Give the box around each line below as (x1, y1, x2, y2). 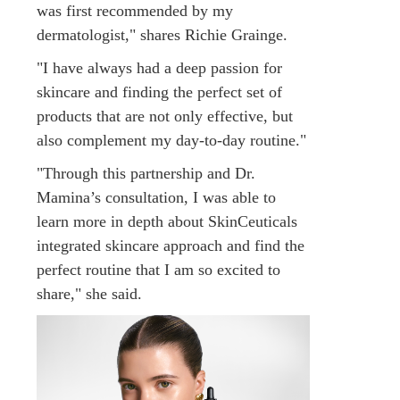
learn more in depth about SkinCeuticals (37, 212, 297, 230)
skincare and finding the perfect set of (37, 82, 282, 101)
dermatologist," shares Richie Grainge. (37, 25, 287, 44)
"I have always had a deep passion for (37, 58, 282, 77)
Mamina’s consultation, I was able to (37, 187, 276, 206)
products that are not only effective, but (37, 106, 293, 125)
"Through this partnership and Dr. (37, 163, 255, 182)
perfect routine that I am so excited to (37, 260, 280, 279)
